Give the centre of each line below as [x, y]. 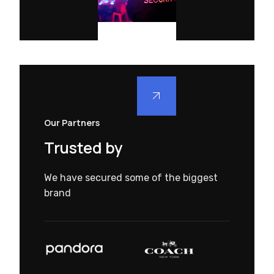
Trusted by [83, 147]
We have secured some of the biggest [131, 178]
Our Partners [72, 123]
